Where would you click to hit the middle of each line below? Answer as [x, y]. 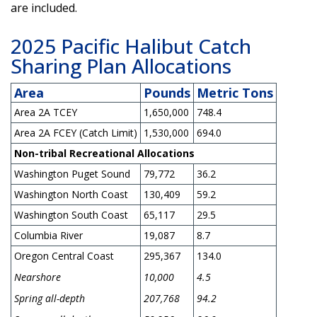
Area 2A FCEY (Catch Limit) [76, 132]
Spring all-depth [50, 298]
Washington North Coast [71, 194]
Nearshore [38, 277]
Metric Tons [235, 92]
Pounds [167, 92]
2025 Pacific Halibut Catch [131, 46]
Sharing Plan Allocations [121, 65]
